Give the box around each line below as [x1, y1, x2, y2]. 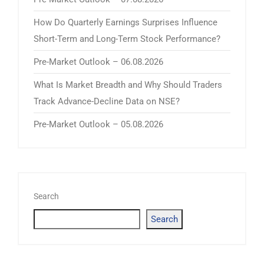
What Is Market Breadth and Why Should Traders [34, 79, 222, 90]
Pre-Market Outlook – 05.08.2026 [34, 118, 163, 130]
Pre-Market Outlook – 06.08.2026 [34, 56, 163, 67]
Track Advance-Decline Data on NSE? [34, 95, 180, 107]
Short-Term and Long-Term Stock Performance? [34, 33, 220, 44]
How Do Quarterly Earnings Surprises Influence [34, 16, 217, 28]
